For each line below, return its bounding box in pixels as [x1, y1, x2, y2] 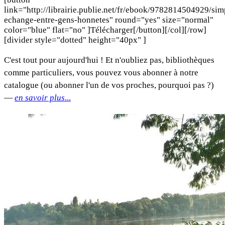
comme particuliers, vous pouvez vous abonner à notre [4, 67, 198, 77]
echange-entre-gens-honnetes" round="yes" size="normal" [4, 15, 213, 25]
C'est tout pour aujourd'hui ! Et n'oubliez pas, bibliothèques [4, 55, 214, 65]
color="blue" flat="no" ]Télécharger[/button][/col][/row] [4, 25, 206, 35]
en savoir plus [15, 92, 65, 102]
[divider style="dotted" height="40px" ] [4, 35, 146, 45]
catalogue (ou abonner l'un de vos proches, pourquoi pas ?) [4, 80, 214, 90]
